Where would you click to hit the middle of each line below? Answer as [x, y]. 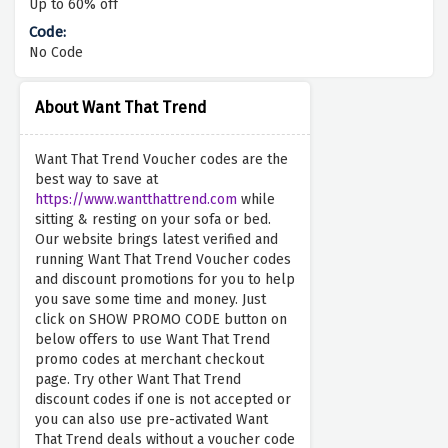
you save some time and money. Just [150, 300]
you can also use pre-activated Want [151, 420]
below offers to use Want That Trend [152, 340]
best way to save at [96, 180]
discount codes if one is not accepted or [163, 400]
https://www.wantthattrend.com [136, 200]
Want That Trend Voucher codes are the [161, 160]
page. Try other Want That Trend [138, 380]
